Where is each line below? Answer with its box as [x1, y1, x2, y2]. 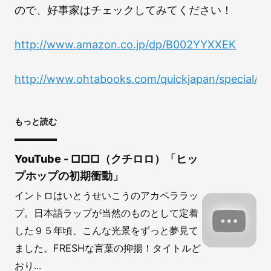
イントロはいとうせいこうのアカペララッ [15, 189, 198, 201]
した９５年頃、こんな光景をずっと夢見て [15, 224, 198, 237]
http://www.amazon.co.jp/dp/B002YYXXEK [15, 38, 236, 51]
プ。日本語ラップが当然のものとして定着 [15, 206, 198, 219]
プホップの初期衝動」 [15, 169, 123, 182]
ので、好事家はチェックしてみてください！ [15, 3, 232, 16]
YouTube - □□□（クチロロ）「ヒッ [15, 152, 198, 165]
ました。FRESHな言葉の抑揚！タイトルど [15, 241, 201, 254]
